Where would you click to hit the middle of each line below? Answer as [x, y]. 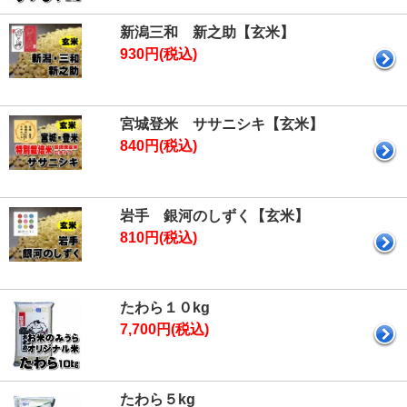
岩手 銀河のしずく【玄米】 [214, 216]
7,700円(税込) [164, 329]
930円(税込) [159, 54]
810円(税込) [159, 238]
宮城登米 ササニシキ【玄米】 [222, 124]
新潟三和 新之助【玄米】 [207, 32]
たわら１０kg [165, 308]
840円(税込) [159, 146]
